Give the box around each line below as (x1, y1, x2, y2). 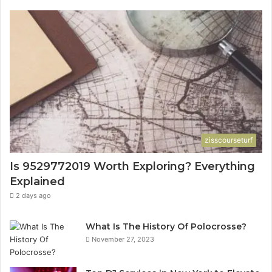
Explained (10, 175, 65, 189)
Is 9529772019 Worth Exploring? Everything (10, 160, 255, 174)
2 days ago (16, 191, 51, 200)
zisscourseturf (205, 135, 253, 145)
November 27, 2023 (92, 235, 154, 244)
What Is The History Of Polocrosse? (86, 221, 246, 233)
